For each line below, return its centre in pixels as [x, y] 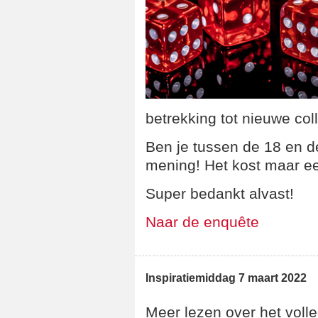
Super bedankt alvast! [220, 193]
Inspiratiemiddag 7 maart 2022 [226, 278]
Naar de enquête [202, 222]
